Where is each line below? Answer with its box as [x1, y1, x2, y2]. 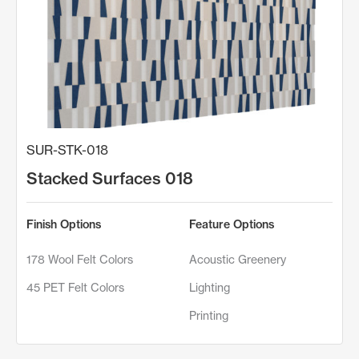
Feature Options [189, 216, 274, 232]
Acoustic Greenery [189, 252, 286, 266]
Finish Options [26, 216, 101, 232]
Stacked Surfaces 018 [26, 167, 193, 188]
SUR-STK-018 [26, 141, 108, 158]
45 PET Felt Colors [26, 280, 124, 294]
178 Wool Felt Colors [26, 252, 133, 266]
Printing [189, 308, 228, 322]
